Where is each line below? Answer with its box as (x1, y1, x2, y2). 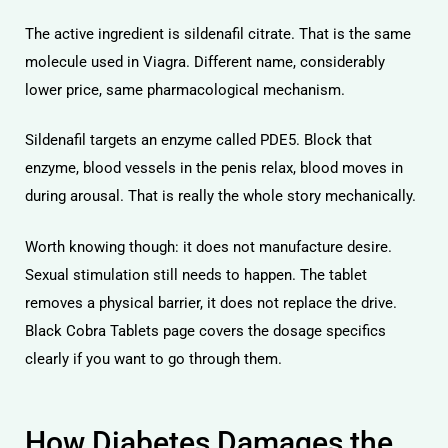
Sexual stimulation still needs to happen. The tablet (25, 265, 367, 284)
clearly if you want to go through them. (25, 349, 282, 368)
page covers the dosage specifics (159, 321, 386, 340)
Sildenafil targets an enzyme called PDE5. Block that (25, 131, 372, 149)
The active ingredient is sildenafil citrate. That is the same (25, 24, 411, 43)
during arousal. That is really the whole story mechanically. (25, 187, 416, 205)
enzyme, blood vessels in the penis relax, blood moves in (25, 159, 403, 177)
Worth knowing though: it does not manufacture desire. (25, 237, 392, 256)
